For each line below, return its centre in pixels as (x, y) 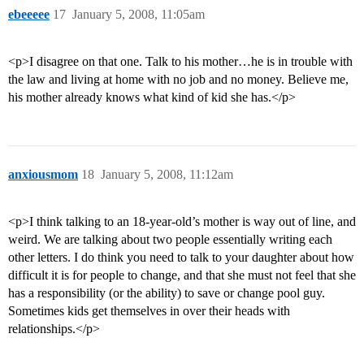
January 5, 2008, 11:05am (139, 15)
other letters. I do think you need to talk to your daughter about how (181, 258)
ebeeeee (29, 15)
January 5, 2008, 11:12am (167, 175)
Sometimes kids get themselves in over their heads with (149, 311)
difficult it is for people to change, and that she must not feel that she (182, 275)
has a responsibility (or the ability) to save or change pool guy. (167, 293)
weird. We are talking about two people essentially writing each (170, 240)
